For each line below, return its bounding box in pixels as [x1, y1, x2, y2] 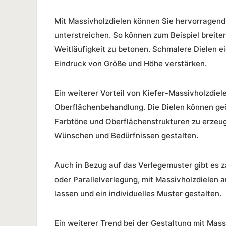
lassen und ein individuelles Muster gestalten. [54, 189, 221, 199]
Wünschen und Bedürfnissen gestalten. [54, 131, 198, 141]
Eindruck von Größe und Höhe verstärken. [54, 59, 207, 69]
